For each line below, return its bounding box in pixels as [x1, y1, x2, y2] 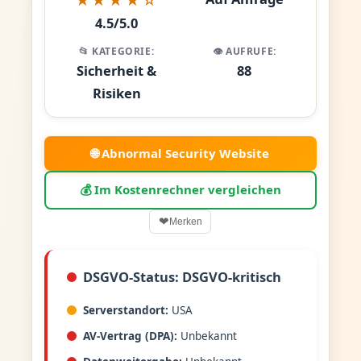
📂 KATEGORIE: [79, 44, 155, 58]
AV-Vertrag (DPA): [82, 329, 177, 343]
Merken [168, 215, 202, 227]
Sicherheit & [77, 61, 157, 80]
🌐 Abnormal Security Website [91, 144, 270, 161]
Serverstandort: [82, 303, 168, 317]
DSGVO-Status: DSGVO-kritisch [82, 268, 281, 286]
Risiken [92, 84, 141, 102]
